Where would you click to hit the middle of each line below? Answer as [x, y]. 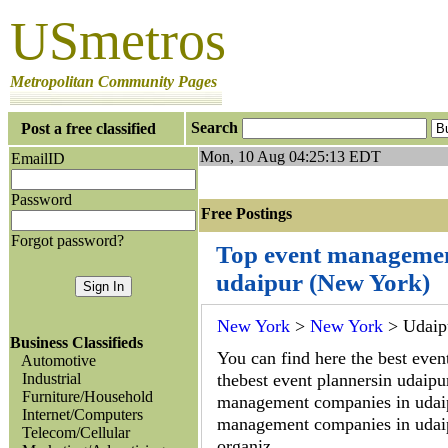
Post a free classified [88, 128]
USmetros [118, 41]
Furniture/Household [87, 396]
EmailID [38, 158]
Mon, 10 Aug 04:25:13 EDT [290, 156]
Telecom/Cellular [76, 432]
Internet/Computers [82, 414]
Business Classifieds [76, 342]
